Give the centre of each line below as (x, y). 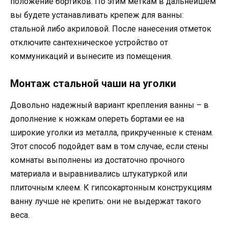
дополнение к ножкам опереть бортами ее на (97, 119)
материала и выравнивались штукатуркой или (99, 174)
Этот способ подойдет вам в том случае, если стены (109, 146)
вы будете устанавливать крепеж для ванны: (97, 15)
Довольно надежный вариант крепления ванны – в (109, 105)
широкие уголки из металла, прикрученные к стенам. (112, 133)
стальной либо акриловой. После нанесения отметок (111, 28)
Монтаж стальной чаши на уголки (93, 83)
